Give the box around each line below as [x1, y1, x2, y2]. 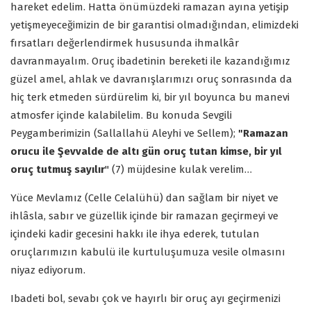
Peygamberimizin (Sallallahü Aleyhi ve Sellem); [10, 126, 238, 140]
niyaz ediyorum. [10, 263, 85, 276]
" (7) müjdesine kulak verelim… [105, 162, 255, 176]
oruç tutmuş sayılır [10, 162, 105, 176]
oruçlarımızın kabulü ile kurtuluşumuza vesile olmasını [10, 245, 285, 258]
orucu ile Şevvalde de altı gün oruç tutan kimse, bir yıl [10, 144, 282, 158]
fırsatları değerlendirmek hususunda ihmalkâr [10, 36, 239, 49]
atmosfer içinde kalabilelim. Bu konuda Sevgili [10, 108, 232, 121]
